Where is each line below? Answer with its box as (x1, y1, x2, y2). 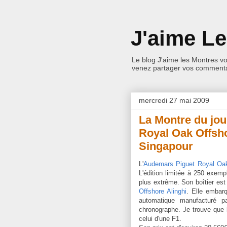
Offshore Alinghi (139, 187, 186, 195)
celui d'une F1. (139, 215, 181, 222)
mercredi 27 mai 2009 (139, 96, 209, 104)
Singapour (139, 140, 193, 153)
